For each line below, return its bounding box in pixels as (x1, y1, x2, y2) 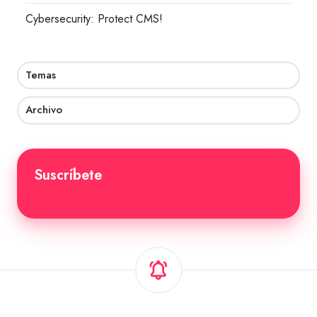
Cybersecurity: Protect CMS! (25, 11, 163, 28)
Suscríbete (34, 164, 102, 185)
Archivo (25, 102, 63, 118)
